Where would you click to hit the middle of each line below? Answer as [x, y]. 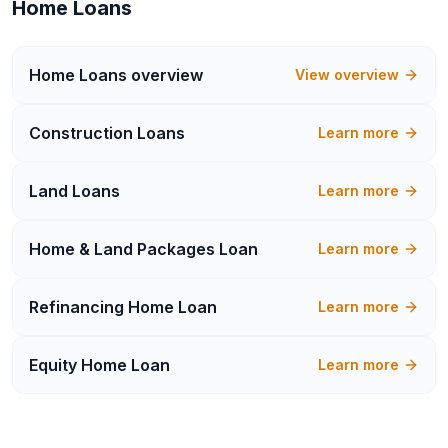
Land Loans [74, 191]
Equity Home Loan [99, 365]
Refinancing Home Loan [123, 307]
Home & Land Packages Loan [143, 249]
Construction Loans [107, 133]
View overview [347, 74]
